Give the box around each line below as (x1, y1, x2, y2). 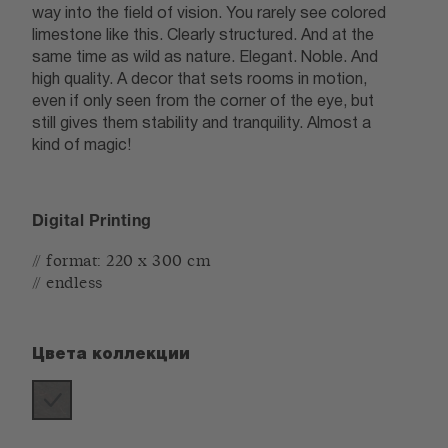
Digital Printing (32, 215, 152, 231)
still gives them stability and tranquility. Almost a (32, 114, 371, 131)
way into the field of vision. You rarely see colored (32, 4, 386, 21)
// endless (32, 275, 103, 291)
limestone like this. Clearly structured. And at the (32, 26, 374, 43)
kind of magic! (32, 136, 135, 153)
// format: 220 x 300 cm (32, 253, 211, 269)
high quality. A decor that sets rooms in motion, (32, 70, 367, 87)
